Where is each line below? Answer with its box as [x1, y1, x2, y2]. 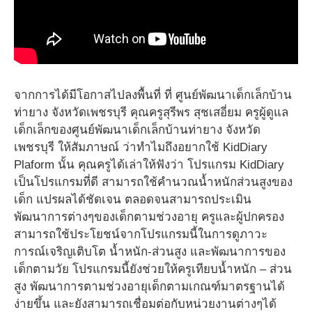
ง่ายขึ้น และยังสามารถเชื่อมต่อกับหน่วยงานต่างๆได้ [14, 297, 276, 311]
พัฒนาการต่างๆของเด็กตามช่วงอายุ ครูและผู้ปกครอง [14, 210, 284, 224]
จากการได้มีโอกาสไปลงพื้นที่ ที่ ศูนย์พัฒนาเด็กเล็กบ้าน [14, 88, 292, 102]
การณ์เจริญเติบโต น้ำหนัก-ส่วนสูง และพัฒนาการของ [14, 245, 286, 258]
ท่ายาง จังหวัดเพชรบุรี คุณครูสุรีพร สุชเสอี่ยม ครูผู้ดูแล [14, 106, 288, 119]
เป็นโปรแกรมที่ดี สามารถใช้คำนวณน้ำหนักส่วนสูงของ [14, 175, 292, 189]
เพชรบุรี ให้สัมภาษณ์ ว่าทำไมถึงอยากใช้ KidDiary [14, 141, 267, 154]
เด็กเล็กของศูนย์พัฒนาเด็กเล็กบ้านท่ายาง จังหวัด [14, 123, 260, 136]
